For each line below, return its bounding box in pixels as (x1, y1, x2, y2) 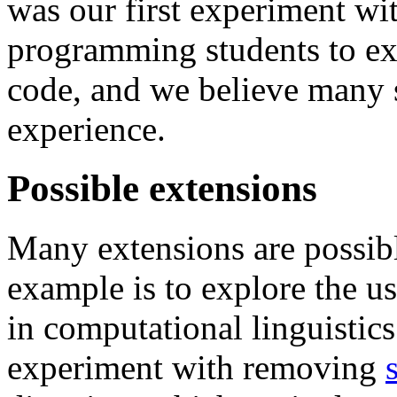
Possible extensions (7, 167, 317, 210)
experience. (7, 110, 166, 149)
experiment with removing (7, 348, 385, 387)
